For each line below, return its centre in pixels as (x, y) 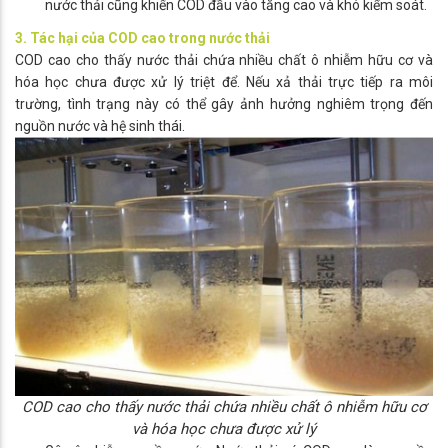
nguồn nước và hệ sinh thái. (100, 126)
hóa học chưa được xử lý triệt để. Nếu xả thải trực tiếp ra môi (224, 82)
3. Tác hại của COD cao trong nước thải (142, 38)
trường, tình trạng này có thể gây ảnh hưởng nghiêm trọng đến (224, 104)
